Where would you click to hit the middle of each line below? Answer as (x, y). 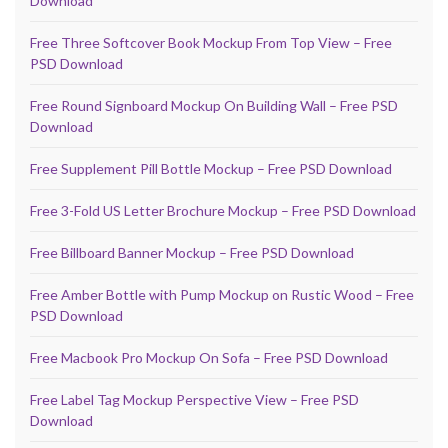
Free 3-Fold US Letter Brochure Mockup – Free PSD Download (223, 211)
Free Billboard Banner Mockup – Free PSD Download (192, 253)
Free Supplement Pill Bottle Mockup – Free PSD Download (211, 169)
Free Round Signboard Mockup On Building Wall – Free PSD (214, 106)
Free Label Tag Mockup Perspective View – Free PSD (194, 400)
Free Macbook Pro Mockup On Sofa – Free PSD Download (209, 358)
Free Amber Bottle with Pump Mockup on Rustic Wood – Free (222, 295)
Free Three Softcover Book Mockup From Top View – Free (211, 43)
